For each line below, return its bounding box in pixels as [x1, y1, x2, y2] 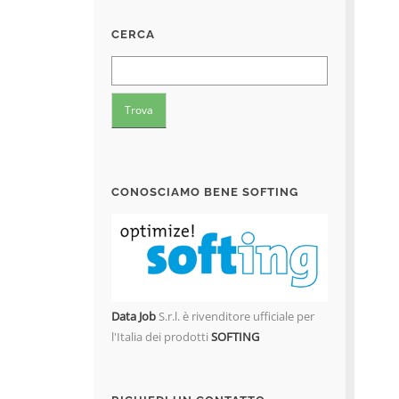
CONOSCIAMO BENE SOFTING [110, 185, 298, 199]
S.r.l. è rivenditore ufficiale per [155, 307, 314, 324]
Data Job [110, 307, 156, 324]
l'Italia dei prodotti [110, 328, 211, 345]
